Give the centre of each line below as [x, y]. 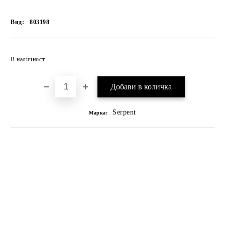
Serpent [124, 112]
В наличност [28, 59]
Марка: [98, 113]
